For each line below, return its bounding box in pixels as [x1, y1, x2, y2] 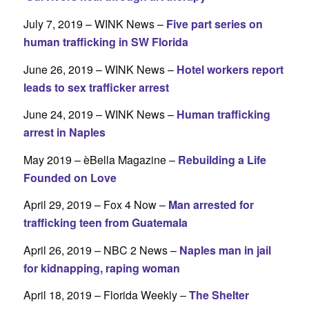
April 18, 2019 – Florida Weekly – [23, 287, 189, 303]
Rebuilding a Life [177, 151, 266, 168]
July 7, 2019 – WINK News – [23, 15, 166, 32]
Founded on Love [23, 169, 117, 186]
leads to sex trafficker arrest [23, 79, 169, 95]
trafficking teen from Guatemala [23, 215, 188, 231]
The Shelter [188, 287, 249, 303]
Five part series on [166, 15, 263, 32]
